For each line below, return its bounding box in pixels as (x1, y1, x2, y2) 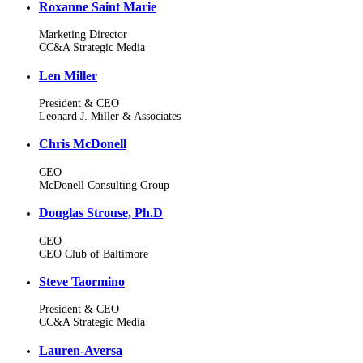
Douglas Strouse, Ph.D (39, 205, 163, 221)
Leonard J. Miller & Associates (39, 110, 181, 123)
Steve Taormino (39, 273, 125, 289)
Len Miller (39, 67, 97, 83)
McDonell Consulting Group (39, 178, 169, 191)
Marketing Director (39, 28, 127, 41)
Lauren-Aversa (39, 342, 122, 358)
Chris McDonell (39, 136, 126, 152)
